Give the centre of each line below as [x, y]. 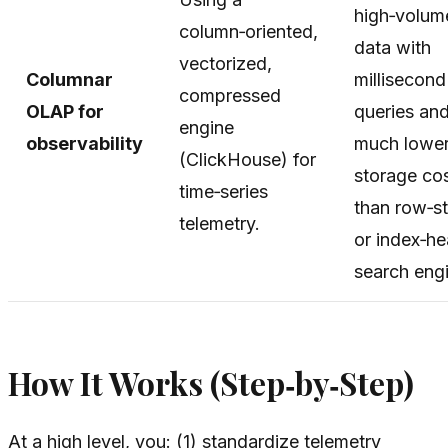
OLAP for [65, 112]
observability [84, 144]
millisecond [400, 80]
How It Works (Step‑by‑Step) [211, 383]
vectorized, [225, 64]
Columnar [69, 80]
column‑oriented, [248, 32]
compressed [230, 96]
